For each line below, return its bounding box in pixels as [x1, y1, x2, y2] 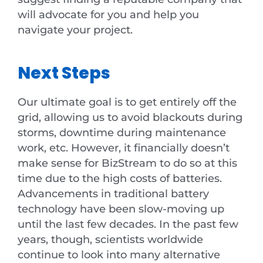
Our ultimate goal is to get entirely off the [18, 96, 237, 109]
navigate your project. [18, 23, 136, 36]
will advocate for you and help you [18, 8, 199, 21]
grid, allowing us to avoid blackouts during [18, 111, 242, 124]
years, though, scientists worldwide [18, 233, 203, 246]
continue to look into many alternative [18, 248, 220, 261]
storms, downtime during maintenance [18, 126, 226, 139]
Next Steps [18, 61, 110, 85]
